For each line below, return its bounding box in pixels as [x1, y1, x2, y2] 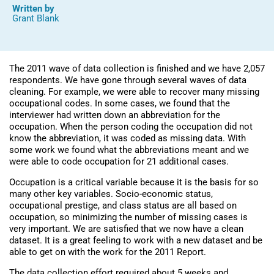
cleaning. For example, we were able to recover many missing [9, 86, 259, 97]
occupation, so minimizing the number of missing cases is [9, 211, 248, 223]
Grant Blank [12, 12, 59, 24]
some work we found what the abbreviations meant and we [9, 144, 249, 155]
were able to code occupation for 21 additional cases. [9, 155, 229, 167]
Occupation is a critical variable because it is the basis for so [9, 176, 259, 188]
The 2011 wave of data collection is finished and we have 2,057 [9, 62, 265, 74]
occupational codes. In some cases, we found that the [9, 97, 230, 109]
